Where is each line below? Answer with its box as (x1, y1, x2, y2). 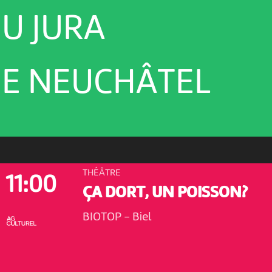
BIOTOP (82, 211, 124, 224)
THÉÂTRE (82, 168, 121, 178)
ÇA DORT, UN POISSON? (82, 185, 248, 202)
